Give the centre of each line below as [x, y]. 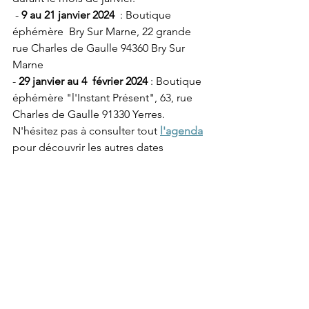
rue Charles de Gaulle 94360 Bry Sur [100, 48]
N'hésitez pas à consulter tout [86, 131]
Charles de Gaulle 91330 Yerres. [89, 114]
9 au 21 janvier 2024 [68, 15]
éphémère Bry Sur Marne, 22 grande [103, 31]
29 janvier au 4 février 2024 [83, 81]
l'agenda [181, 131]
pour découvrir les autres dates [88, 147]
